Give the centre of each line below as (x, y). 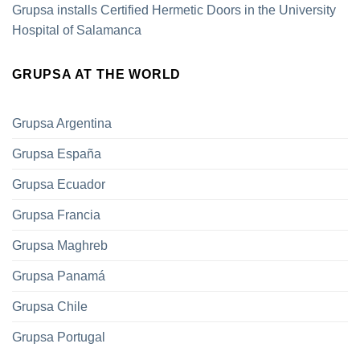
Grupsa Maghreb (60, 245)
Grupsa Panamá (59, 276)
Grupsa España (57, 153)
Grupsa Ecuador (59, 184)
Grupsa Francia (56, 215)
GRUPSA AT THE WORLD (97, 75)
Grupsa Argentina (62, 123)
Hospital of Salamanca (77, 31)
